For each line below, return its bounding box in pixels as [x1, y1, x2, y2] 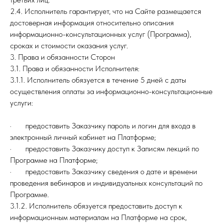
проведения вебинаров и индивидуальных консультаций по [10, 178, 203, 188]
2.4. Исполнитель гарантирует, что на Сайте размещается [10, 6, 201, 16]
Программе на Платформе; [10, 155, 98, 165]
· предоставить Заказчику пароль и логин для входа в [10, 121, 196, 130]
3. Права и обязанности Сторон [10, 52, 115, 62]
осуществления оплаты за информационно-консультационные [10, 87, 213, 96]
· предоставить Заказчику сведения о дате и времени [10, 167, 197, 176]
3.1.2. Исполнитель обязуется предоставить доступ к [10, 201, 182, 211]
